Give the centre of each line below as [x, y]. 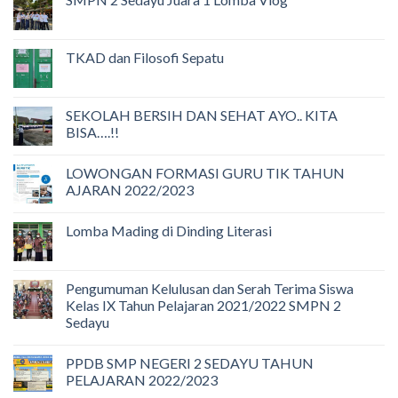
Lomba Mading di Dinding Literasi [169, 231]
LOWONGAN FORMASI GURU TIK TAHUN [205, 173]
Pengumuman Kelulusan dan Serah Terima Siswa [210, 289]
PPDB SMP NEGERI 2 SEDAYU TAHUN [190, 363]
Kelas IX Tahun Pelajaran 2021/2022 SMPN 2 [203, 306]
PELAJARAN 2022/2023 [142, 380]
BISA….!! [92, 132]
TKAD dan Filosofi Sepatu [145, 58]
